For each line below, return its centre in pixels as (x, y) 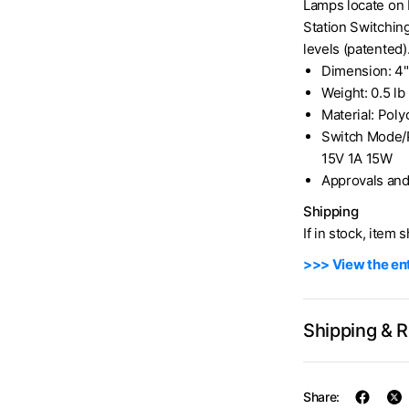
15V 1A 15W (357, 158)
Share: (322, 397)
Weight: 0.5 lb (363, 93)
